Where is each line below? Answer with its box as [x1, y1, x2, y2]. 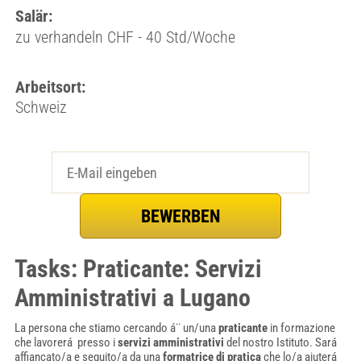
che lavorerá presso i [14, 335, 118, 350]
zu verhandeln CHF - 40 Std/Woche [15, 27, 235, 47]
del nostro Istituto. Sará [223, 335, 339, 350]
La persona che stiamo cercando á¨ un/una [14, 321, 218, 335]
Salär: [15, 6, 52, 26]
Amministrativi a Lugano [14, 284, 251, 312]
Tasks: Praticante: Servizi [14, 255, 262, 283]
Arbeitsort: [15, 77, 85, 97]
